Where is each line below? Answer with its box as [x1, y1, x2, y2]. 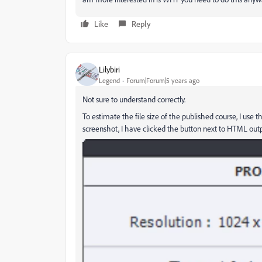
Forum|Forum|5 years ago [126, 75, 199, 85]
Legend [99, 75, 120, 85]
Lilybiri [99, 64, 120, 74]
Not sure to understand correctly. [82, 94, 185, 104]
